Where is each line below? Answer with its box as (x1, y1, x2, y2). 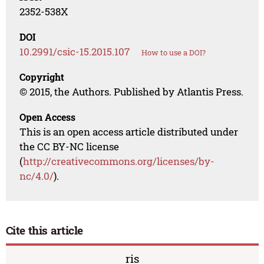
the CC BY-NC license (19, 140, 120, 154)
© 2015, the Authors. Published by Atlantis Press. (19, 85, 244, 99)
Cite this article (5, 223, 84, 238)
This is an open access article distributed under (19, 125, 239, 139)
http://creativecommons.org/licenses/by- (23, 154, 215, 169)
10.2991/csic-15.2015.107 (19, 45, 130, 59)
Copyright (19, 71, 65, 84)
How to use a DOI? (141, 47, 206, 58)
